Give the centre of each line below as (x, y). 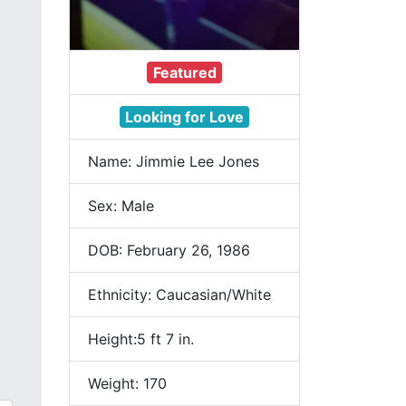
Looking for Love (184, 117)
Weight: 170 (127, 383)
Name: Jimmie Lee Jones (174, 161)
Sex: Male (121, 206)
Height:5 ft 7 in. (141, 339)
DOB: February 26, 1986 (169, 250)
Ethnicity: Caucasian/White (179, 295)
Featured (184, 72)
